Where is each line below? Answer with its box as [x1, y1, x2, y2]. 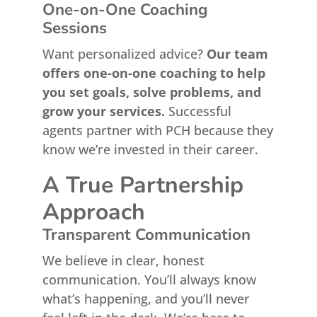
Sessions [42, 17, 107, 39]
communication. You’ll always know [42, 271, 256, 288]
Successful [164, 103, 231, 120]
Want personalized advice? [42, 45, 207, 62]
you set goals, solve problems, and [42, 83, 261, 100]
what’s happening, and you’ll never [42, 290, 250, 307]
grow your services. [42, 103, 165, 120]
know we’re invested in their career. [42, 141, 258, 158]
